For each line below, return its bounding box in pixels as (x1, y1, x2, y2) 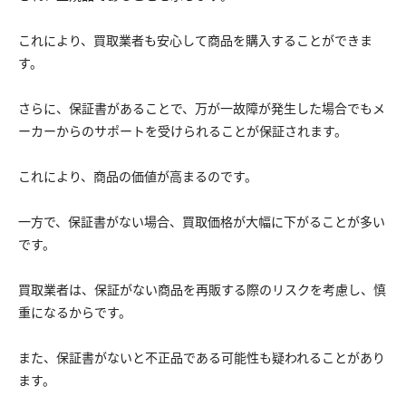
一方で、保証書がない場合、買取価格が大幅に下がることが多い (18, 212, 385, 230)
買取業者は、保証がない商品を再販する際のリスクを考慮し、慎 (18, 280, 386, 298)
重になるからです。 (18, 303, 131, 321)
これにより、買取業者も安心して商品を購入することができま (18, 31, 372, 49)
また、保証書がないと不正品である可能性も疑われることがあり (18, 348, 385, 366)
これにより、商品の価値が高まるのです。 (18, 167, 257, 185)
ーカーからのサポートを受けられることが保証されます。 (18, 121, 347, 140)
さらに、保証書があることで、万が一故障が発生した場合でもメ (18, 99, 385, 117)
